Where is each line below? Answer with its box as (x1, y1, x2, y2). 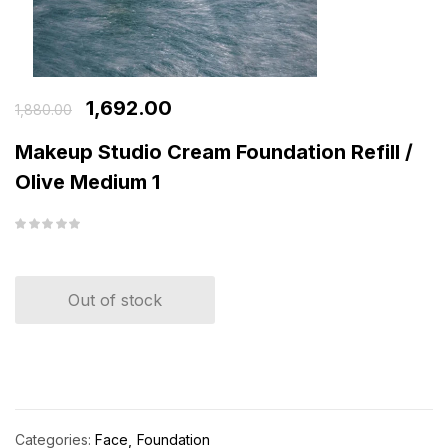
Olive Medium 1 (15, 169, 160, 194)
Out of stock (68, 289, 162, 310)
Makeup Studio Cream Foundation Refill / (15, 139, 413, 164)
